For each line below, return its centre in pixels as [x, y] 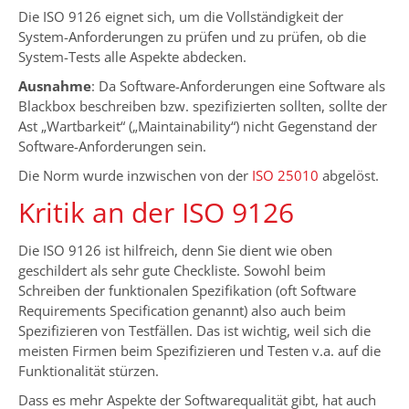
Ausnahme [55, 86]
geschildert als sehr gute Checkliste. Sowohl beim [172, 271]
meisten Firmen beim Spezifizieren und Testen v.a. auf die [199, 351]
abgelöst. [349, 176]
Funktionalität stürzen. [89, 371]
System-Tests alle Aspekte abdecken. [132, 57]
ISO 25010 [285, 176]
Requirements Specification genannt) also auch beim [182, 311]
